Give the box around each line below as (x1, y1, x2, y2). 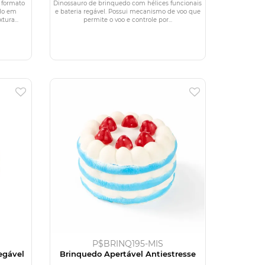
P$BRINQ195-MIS (92, 238, 163, 249)
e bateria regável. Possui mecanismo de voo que (54, 7, 201, 15)
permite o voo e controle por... (83, 15, 172, 24)
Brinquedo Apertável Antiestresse (59, 248, 196, 258)
